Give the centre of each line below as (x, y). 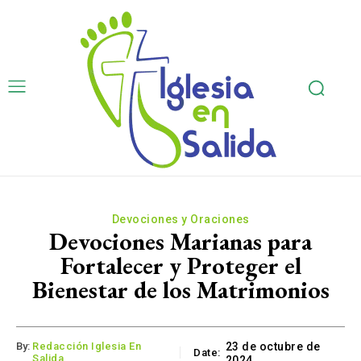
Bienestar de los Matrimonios (180, 290)
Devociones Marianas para (180, 241)
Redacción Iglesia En (87, 346)
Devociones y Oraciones (180, 219)
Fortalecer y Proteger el (180, 266)
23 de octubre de (273, 347)
